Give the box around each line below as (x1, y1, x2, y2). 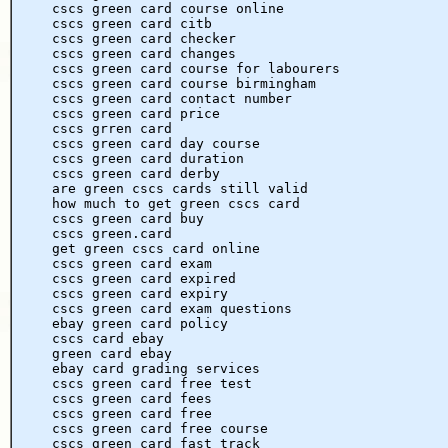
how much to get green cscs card (52, 195, 300, 211)
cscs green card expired (52, 270, 236, 286)
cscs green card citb (52, 15, 212, 31)
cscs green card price (52, 105, 220, 121)
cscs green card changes (52, 45, 236, 61)
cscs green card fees (52, 390, 212, 406)
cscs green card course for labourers (52, 60, 340, 76)
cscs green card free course (52, 420, 268, 436)
